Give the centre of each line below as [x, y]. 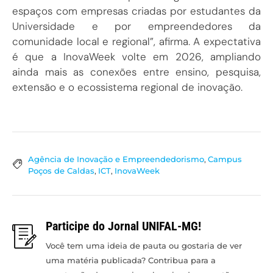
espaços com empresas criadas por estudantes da [136, 11]
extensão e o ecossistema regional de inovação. [127, 87]
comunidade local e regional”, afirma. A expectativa [136, 41]
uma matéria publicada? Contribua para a [131, 261]
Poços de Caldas [61, 171]
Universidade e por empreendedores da [136, 26]
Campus [225, 159]
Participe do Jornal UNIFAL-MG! [123, 226]
